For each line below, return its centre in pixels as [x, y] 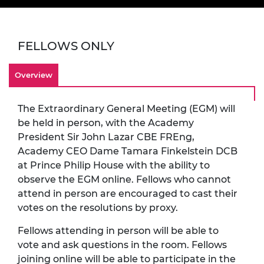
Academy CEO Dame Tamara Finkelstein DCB [128, 151]
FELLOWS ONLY [66, 46]
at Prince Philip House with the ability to [114, 165]
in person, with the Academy [124, 123]
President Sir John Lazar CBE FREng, [106, 137]
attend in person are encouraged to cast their [128, 193]
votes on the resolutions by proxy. [98, 207]
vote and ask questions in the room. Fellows [122, 245]
